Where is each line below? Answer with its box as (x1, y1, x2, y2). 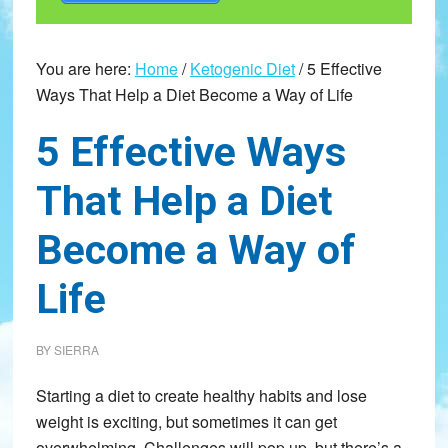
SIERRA (53, 341, 99, 359)
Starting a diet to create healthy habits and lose (35, 384, 367, 408)
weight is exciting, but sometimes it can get (35, 410, 337, 434)
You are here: (35, 57, 135, 81)
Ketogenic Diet (189, 57, 295, 81)
